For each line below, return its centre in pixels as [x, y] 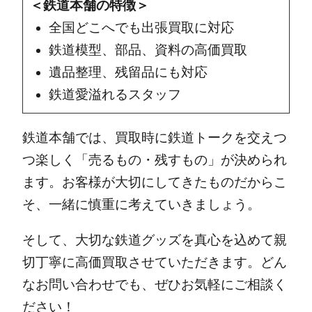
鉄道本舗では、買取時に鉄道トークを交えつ [154, 137]
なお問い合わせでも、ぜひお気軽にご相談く [154, 284]
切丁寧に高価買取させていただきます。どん [154, 262]
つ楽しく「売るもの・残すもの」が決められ [154, 159]
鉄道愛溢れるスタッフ [115, 94]
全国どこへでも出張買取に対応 [141, 27]
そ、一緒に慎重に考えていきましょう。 [141, 204]
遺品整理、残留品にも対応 [128, 72]
